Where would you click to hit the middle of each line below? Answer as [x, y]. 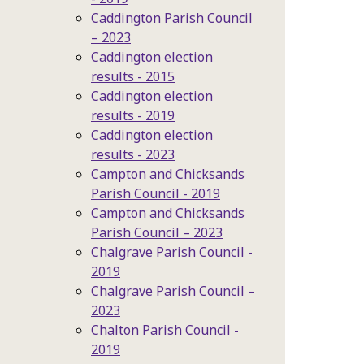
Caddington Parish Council [172, 18]
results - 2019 [133, 115]
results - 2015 [133, 76]
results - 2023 [133, 154]
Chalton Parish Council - [165, 330]
